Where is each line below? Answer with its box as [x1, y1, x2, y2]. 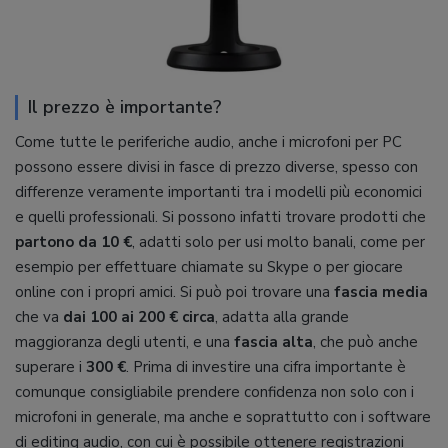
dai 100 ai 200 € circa [63, 307, 215, 328]
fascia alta [234, 332, 313, 353]
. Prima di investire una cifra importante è [126, 357, 406, 378]
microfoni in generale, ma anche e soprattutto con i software [15, 407, 431, 428]
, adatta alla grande [215, 307, 349, 328]
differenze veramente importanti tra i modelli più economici [15, 182, 422, 203]
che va [15, 307, 63, 328]
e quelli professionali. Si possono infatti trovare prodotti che [15, 207, 426, 228]
